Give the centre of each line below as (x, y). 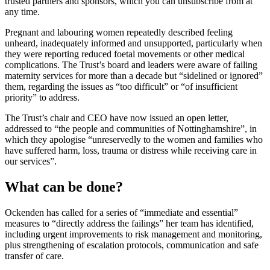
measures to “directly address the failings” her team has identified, (129, 223)
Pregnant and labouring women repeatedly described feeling (119, 32)
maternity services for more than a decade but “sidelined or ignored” (134, 75)
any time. (22, 11)
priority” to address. (42, 97)
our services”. (31, 161)
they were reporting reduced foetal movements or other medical (125, 54)
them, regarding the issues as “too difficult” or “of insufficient (121, 86)
